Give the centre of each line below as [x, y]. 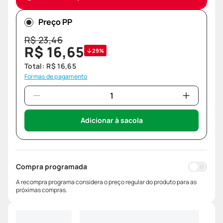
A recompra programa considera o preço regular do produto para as [106, 182]
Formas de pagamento [56, 77]
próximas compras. [42, 190]
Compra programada [52, 167]
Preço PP [55, 22]
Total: [36, 66]
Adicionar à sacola [111, 120]
